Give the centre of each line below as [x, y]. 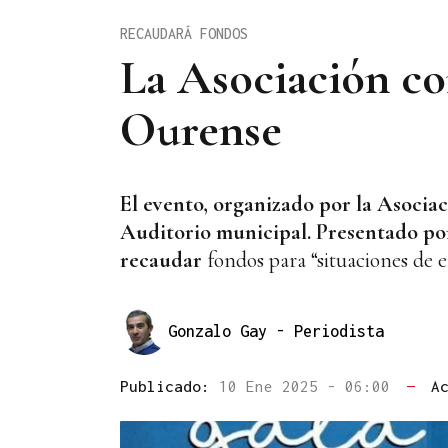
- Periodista [330, 330]
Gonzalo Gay [222, 330]
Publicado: [169, 386]
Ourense [201, 129]
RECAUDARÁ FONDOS [184, 33]
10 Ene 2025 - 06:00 [309, 386]
